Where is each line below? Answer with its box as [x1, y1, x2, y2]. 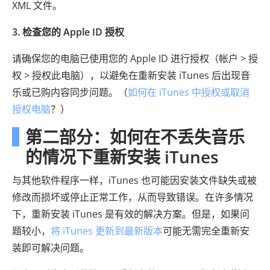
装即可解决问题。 [12, 241, 89, 254]
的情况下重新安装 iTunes [25, 145, 219, 168]
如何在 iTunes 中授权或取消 [128, 86, 250, 99]
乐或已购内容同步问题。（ [12, 86, 128, 99]
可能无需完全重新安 [163, 224, 250, 237]
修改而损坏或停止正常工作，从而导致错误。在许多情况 [12, 190, 253, 204]
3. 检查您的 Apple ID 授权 [12, 25, 124, 39]
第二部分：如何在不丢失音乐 [25, 125, 245, 148]
